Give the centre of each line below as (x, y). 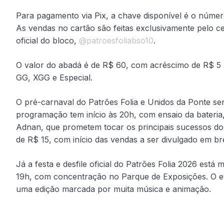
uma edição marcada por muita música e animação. (113, 189)
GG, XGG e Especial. (54, 77)
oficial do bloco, (47, 40)
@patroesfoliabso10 (116, 40)
